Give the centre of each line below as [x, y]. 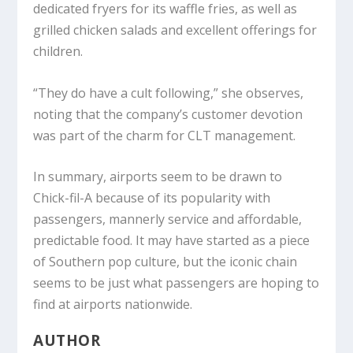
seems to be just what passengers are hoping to [176, 283]
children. [60, 52]
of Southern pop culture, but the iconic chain [165, 262]
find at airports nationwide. [113, 305]
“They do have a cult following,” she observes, [169, 93]
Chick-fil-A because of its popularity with [152, 198]
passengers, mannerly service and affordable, [168, 219]
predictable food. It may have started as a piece [172, 241]
